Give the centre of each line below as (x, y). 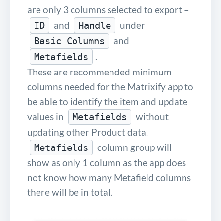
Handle (95, 25)
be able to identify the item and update (107, 101)
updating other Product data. (88, 132)
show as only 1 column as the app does (107, 162)
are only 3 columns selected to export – (108, 9)
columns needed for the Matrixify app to (110, 86)
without (151, 116)
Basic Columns (69, 41)
